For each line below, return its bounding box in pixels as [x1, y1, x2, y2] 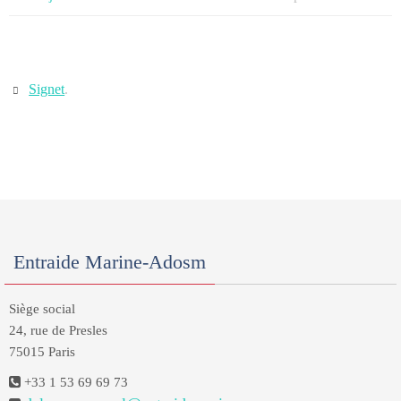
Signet [29, 81, 65, 97]
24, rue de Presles [9, 323, 107, 337]
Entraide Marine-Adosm [13, 251, 206, 273]
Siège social [9, 302, 75, 316]
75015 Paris [9, 345, 75, 359]
